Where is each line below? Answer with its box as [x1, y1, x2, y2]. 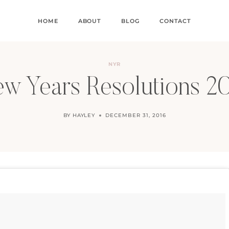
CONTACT [159, 17, 191, 25]
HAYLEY [72, 112, 96, 119]
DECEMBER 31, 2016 [105, 112, 166, 119]
